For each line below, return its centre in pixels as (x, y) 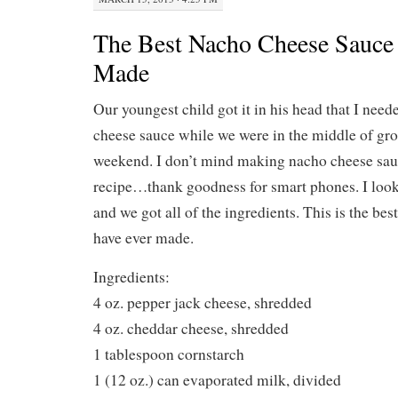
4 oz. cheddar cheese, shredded (191, 328)
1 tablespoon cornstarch (169, 354)
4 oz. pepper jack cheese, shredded (203, 302)
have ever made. (143, 238)
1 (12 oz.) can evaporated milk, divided (217, 380)
